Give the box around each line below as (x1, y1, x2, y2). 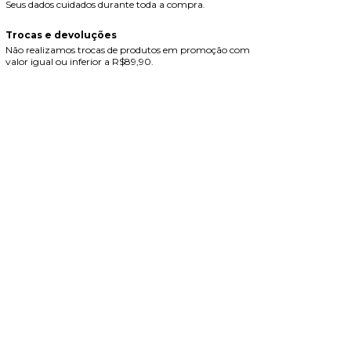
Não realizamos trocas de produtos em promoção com (5, 44, 250, 56)
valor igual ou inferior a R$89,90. (5, 56, 154, 68)
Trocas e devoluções (5, 29, 117, 42)
